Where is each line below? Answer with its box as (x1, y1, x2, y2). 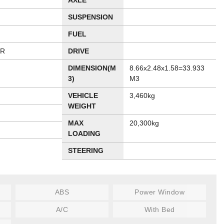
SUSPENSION (68, 13, 113, 21)
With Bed (144, 205, 175, 213)
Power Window (134, 188, 185, 196)
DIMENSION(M (68, 64, 116, 72)
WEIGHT (68, 102, 96, 110)
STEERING (68, 146, 104, 154)
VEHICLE (68, 91, 98, 99)
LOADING (68, 129, 101, 137)
